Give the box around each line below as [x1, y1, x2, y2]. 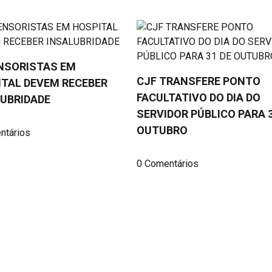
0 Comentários [136, 157, 199, 169]
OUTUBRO [136, 123, 188, 137]
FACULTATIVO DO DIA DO [136, 90, 260, 104]
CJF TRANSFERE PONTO [136, 74, 260, 87]
